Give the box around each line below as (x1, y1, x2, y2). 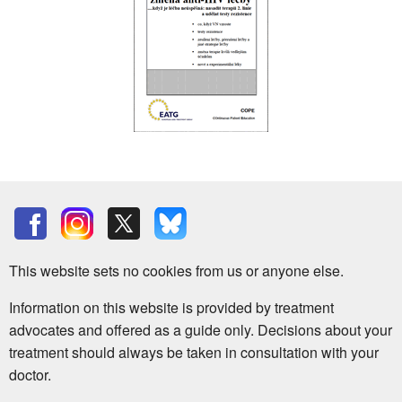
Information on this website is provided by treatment (9, 296, 334, 318)
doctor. (9, 363, 51, 385)
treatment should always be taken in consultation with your (9, 341, 379, 363)
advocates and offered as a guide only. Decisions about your (9, 319, 392, 340)
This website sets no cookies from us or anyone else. (9, 259, 344, 281)
